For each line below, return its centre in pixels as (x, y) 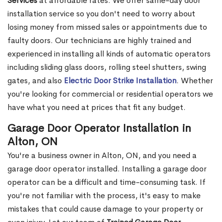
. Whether (195, 81)
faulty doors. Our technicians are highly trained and (99, 41)
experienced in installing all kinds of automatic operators (109, 54)
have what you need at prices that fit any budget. (97, 108)
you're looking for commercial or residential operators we (110, 94)
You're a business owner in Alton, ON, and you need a (102, 156)
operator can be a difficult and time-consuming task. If (107, 182)
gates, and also (36, 81)
